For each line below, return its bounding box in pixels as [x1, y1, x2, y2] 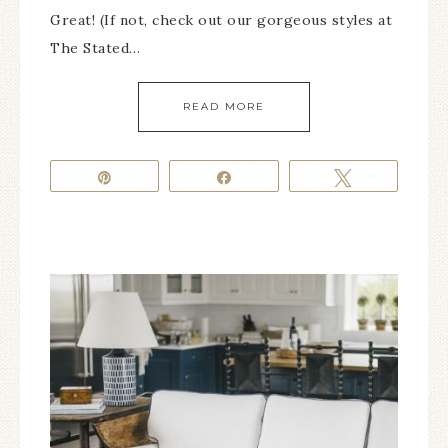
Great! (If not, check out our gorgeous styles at [50, 11, 392, 29]
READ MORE [183, 100, 265, 113]
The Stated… [50, 39, 141, 57]
